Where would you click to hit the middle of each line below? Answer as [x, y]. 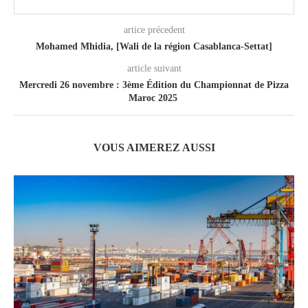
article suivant [154, 68]
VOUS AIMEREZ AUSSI [154, 147]
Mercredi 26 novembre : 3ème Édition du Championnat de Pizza [154, 85]
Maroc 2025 [154, 98]
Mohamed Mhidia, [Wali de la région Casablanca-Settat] [154, 46]
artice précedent [154, 30]
